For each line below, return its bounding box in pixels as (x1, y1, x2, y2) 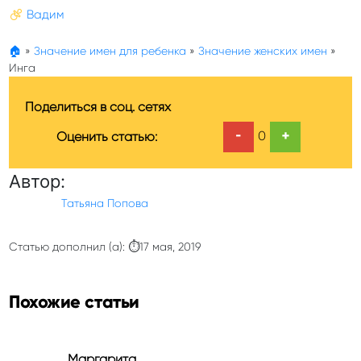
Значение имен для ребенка (34, 44, 186, 57)
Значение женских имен (198, 44, 327, 57)
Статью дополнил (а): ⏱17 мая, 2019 (9, 240, 201, 253)
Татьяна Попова (60, 197, 148, 210)
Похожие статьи (9, 291, 139, 313)
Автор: (9, 171, 65, 192)
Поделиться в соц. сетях (25, 99, 171, 114)
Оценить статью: (56, 129, 157, 144)
